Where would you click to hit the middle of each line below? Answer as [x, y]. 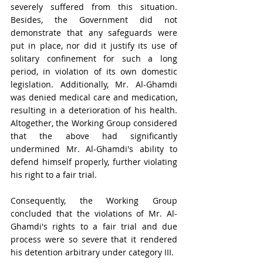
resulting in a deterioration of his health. [94, 110]
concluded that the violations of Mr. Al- [94, 213]
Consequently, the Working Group [94, 200]
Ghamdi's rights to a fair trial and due [94, 226]
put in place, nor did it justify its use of [94, 45]
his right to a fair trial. [54, 175]
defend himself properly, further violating [94, 162]
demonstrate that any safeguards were [94, 33]
